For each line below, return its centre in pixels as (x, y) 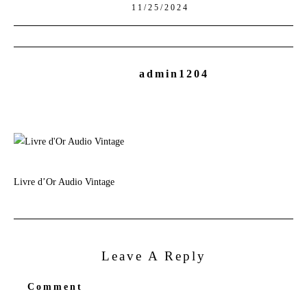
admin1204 (174, 74)
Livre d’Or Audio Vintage (64, 182)
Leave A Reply (153, 256)
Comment (55, 287)
